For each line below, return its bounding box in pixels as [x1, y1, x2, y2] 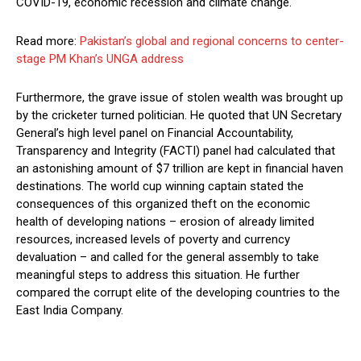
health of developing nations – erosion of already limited [16, 214, 314, 230]
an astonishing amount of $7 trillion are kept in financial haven [16, 161, 343, 176]
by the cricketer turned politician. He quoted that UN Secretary [16, 108, 342, 123]
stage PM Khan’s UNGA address [16, 52, 184, 67]
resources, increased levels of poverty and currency [16, 232, 290, 247]
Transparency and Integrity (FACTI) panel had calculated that [16, 143, 335, 159]
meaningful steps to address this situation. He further [16, 268, 300, 283]
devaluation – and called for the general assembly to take [16, 250, 319, 265]
